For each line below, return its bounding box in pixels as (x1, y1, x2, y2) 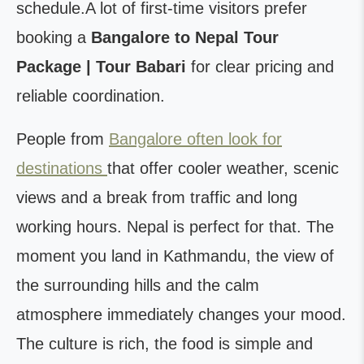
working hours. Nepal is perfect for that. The (16, 218, 334, 236)
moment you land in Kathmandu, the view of (16, 247, 334, 265)
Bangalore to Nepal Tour (91, 28, 279, 46)
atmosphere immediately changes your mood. (16, 305, 346, 323)
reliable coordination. (16, 87, 165, 105)
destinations (16, 159, 107, 177)
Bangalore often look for (109, 130, 282, 148)
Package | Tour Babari (16, 58, 186, 76)
